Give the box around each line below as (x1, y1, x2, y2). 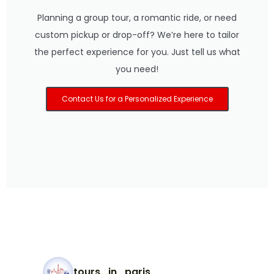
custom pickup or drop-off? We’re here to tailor (35, 29, 239, 42)
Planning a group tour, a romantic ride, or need (37, 12, 237, 24)
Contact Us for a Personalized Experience (61, 94, 213, 105)
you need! (116, 63, 158, 76)
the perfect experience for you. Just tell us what (34, 46, 240, 59)
